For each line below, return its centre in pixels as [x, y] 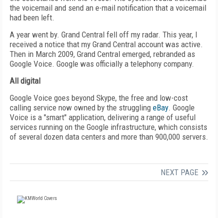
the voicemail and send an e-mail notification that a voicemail [108, 8]
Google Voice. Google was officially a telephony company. [102, 64]
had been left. [32, 18]
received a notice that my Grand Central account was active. [106, 44]
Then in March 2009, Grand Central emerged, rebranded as [102, 54]
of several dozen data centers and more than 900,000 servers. [109, 137]
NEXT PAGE [180, 172]
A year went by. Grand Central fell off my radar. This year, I [104, 35]
